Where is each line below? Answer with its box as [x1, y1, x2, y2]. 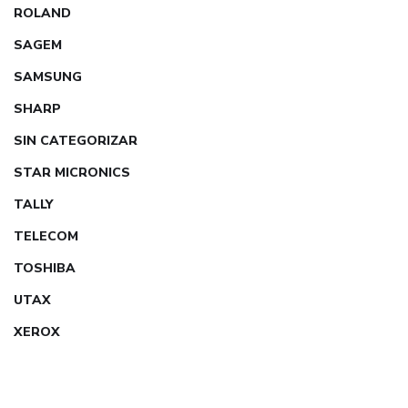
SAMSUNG [14, 68, 82, 86]
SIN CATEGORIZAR [14, 132, 138, 149]
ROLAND [14, 5, 71, 22]
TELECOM [14, 228, 78, 245]
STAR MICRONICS [14, 164, 130, 181]
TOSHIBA [14, 260, 76, 277]
